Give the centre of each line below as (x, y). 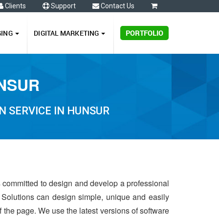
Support (63, 6)
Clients (15, 6)
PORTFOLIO (145, 33)
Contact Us (117, 6)
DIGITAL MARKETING (67, 33)
